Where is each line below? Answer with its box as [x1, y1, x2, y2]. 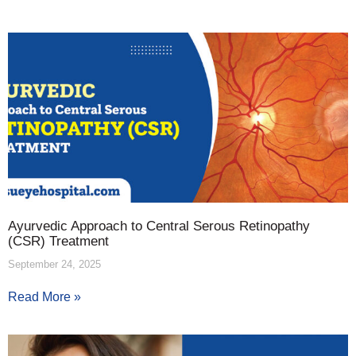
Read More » [8, 289, 81, 304]
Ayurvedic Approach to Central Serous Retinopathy [8, 218, 310, 234]
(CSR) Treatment [8, 233, 109, 249]
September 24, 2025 [8, 257, 101, 270]
